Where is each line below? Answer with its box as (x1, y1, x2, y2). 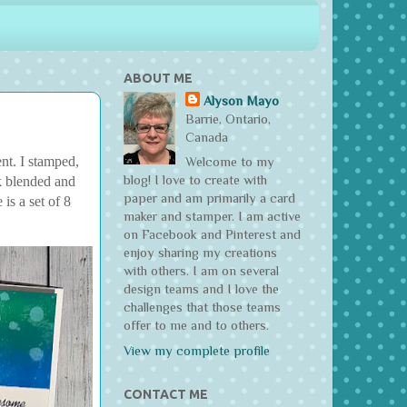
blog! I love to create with (124, 173, 267, 188)
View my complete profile (124, 342, 270, 358)
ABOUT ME (124, 70, 193, 85)
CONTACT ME (124, 386, 208, 402)
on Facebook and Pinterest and (124, 227, 301, 243)
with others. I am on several (124, 263, 279, 279)
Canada (185, 129, 229, 144)
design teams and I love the (124, 282, 279, 297)
